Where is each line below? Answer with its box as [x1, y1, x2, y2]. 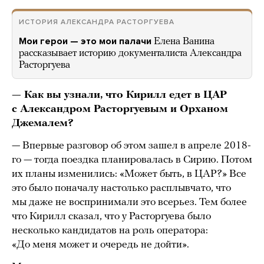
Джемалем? [12, 118, 74, 130]
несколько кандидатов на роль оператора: [12, 225, 208, 237]
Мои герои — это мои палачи [19, 35, 151, 48]
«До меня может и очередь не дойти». [12, 239, 189, 251]
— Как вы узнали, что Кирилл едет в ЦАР [12, 90, 227, 101]
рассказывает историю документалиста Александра [19, 48, 242, 59]
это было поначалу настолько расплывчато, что [12, 183, 231, 194]
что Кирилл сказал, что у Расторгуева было [12, 211, 211, 223]
